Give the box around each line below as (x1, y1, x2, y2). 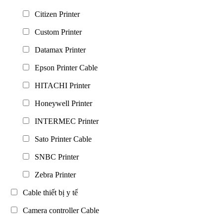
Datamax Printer (31, 45, 86, 54)
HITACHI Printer (31, 81, 90, 90)
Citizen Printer (31, 9, 80, 18)
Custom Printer (31, 27, 82, 36)
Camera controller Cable (19, 206, 99, 215)
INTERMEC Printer (31, 116, 99, 125)
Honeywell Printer (31, 99, 92, 108)
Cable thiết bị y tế (19, 188, 78, 197)
